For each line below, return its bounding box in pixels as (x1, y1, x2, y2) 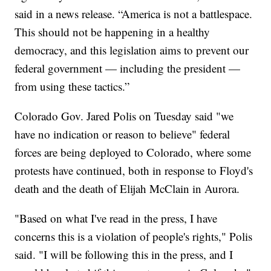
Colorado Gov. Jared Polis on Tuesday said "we (15, 108, 234, 124)
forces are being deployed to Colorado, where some (15, 145, 252, 160)
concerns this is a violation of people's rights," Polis (15, 229, 253, 244)
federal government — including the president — (15, 60, 241, 76)
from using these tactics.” (15, 79, 130, 94)
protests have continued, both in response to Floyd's (15, 163, 253, 178)
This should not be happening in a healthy (15, 24, 211, 40)
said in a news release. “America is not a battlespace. (15, 6, 253, 22)
